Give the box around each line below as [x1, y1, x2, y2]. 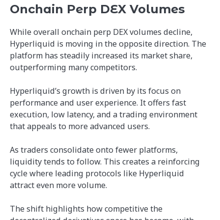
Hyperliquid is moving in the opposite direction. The [10, 38, 206, 49]
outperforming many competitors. [10, 62, 137, 73]
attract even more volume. [10, 180, 107, 191]
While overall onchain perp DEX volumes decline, [10, 27, 192, 37]
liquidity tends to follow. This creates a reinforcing [10, 156, 200, 167]
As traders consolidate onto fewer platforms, [10, 144, 178, 156]
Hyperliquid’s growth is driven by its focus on [10, 85, 181, 97]
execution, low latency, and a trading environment [10, 109, 197, 120]
